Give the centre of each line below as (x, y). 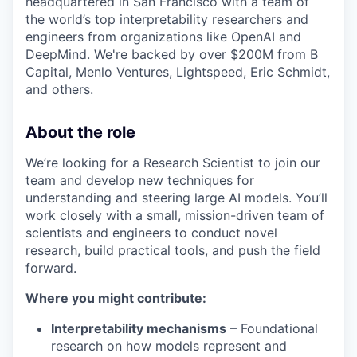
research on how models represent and (169, 346)
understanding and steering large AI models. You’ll (177, 198)
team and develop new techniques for (140, 180)
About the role (80, 133)
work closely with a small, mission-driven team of (175, 216)
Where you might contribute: (116, 298)
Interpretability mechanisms (139, 329)
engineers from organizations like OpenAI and (163, 37)
